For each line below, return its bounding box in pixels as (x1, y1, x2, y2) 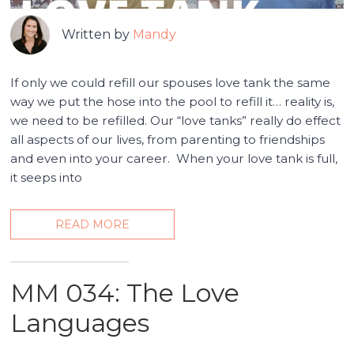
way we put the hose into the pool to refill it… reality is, (10, 94, 335, 110)
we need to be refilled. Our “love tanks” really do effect (10, 113, 341, 129)
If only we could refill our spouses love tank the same (10, 75, 331, 91)
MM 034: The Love (10, 277, 240, 309)
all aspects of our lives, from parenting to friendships (10, 132, 326, 148)
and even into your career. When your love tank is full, (10, 151, 338, 167)
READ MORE (55, 217, 130, 232)
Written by (62, 27, 134, 43)
